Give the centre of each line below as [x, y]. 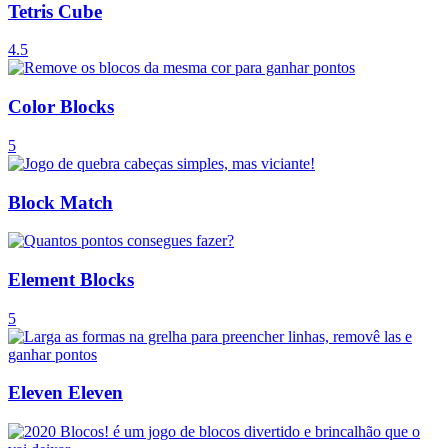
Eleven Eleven [65, 393]
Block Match [60, 202]
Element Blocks [71, 280]
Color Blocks [61, 107]
